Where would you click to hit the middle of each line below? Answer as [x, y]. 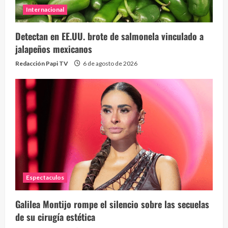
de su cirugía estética [55, 217]
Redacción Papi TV [42, 64]
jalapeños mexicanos [54, 49]
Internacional [45, 10]
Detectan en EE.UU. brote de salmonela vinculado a [109, 36]
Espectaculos [45, 178]
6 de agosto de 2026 [110, 64]
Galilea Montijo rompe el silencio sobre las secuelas [112, 204]
